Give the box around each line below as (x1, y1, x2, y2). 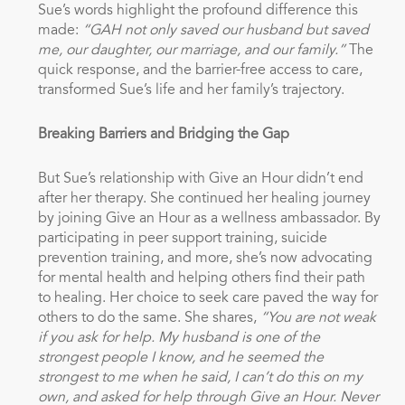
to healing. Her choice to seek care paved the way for (37, 291, 378, 306)
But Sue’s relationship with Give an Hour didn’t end (37, 172, 363, 186)
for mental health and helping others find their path (37, 271, 365, 286)
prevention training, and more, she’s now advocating (37, 251, 372, 266)
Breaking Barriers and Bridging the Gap (37, 127, 289, 142)
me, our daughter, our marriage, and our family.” (37, 43, 345, 58)
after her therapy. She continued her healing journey (37, 192, 371, 206)
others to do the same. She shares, (37, 311, 260, 325)
